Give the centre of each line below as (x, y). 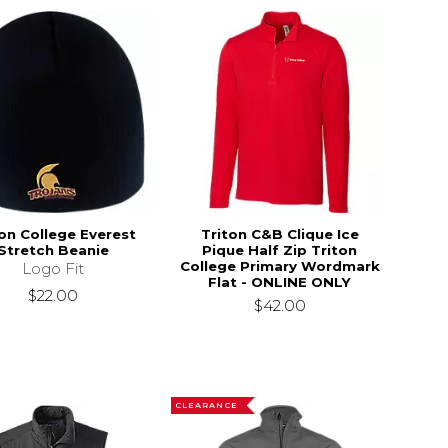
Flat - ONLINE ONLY (280, 281)
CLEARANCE (207, 405)
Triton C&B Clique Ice (279, 233)
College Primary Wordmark (279, 265)
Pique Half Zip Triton (280, 249)
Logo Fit (52, 268)
